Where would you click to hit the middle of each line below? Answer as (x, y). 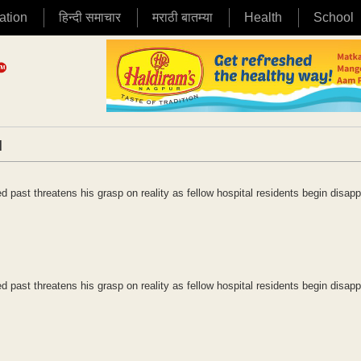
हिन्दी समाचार (90, 17)
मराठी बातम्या (183, 17)
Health (263, 17)
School (334, 17)
